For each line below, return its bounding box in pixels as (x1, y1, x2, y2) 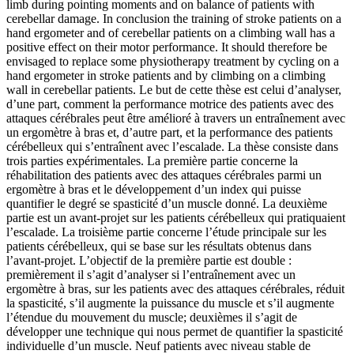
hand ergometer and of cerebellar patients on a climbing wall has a (6, 26, 335, 40)
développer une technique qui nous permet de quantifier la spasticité (6, 325, 343, 339)
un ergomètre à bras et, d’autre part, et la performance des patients (6, 126, 333, 140)
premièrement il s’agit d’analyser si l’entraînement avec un (6, 268, 296, 282)
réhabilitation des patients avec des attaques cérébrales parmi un (6, 168, 322, 183)
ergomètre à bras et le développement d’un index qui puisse (6, 183, 301, 197)
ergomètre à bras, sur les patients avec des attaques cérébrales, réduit (6, 282, 345, 296)
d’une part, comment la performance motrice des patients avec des (6, 97, 333, 111)
